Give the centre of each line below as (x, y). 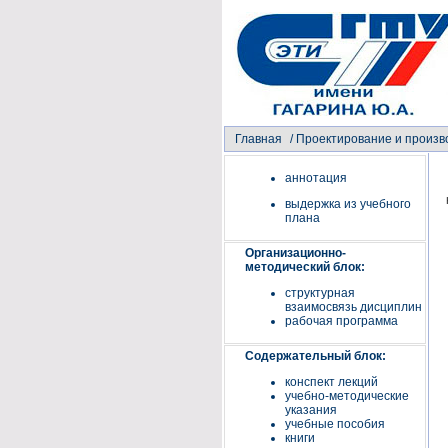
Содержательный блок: (315, 356)
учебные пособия (335, 424)
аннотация (316, 178)
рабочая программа (341, 321)
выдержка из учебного (348, 204)
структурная (320, 293)
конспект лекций (331, 382)
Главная (258, 139)
